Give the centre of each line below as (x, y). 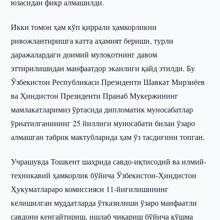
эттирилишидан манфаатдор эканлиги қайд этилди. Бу (103, 68)
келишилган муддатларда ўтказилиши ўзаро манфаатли (104, 203)
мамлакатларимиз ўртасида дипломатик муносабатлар (102, 109)
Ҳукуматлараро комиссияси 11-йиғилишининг (90, 189)
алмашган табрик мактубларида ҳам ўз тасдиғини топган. (108, 137)
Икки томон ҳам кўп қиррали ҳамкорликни (84, 27)
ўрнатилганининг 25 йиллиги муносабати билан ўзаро (103, 123)
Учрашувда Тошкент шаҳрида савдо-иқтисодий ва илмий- (109, 161)
